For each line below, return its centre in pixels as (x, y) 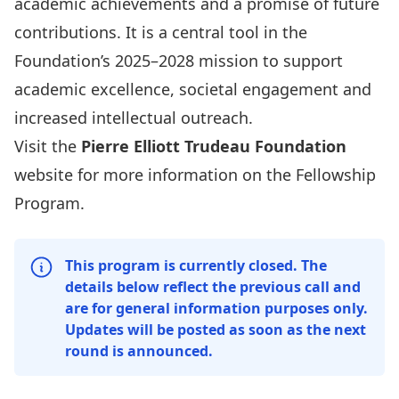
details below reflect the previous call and (212, 287)
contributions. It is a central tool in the (161, 32)
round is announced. (138, 351)
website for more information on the (155, 175)
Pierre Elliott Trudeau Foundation (214, 146)
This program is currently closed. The (195, 265)
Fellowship (336, 175)
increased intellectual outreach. (134, 118)
